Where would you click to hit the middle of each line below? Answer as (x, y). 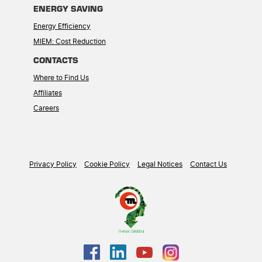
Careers (46, 108)
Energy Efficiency (62, 26)
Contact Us (208, 164)
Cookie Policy (107, 164)
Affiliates (47, 93)
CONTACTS (56, 59)
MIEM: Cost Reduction (69, 41)
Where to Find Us (61, 77)
